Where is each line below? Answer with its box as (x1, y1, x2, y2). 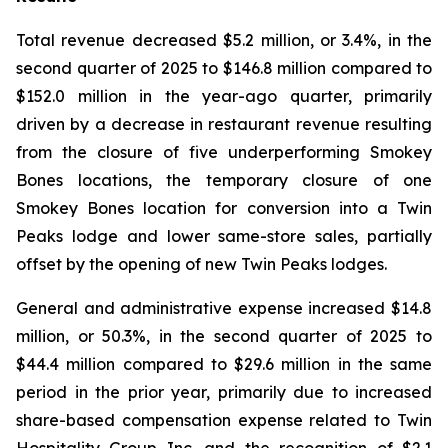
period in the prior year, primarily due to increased (16, 381, 432, 402)
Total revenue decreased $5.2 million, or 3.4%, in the (16, 29, 432, 50)
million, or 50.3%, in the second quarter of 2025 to (16, 325, 432, 346)
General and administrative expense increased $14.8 (16, 297, 432, 318)
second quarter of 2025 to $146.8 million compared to (16, 57, 432, 78)
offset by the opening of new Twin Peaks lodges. (16, 253, 387, 274)
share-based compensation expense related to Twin (16, 409, 432, 430)
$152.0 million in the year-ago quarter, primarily (16, 85, 432, 106)
